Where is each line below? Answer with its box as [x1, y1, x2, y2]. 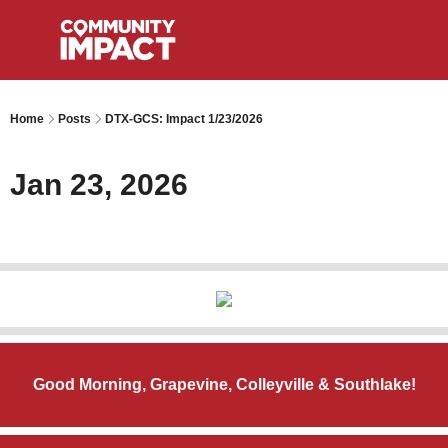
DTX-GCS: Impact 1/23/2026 [105, 112, 263, 126]
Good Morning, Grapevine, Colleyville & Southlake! [32, 376, 416, 393]
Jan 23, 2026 [10, 168, 188, 201]
